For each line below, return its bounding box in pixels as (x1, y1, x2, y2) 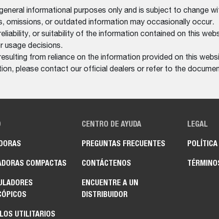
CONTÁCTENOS (82, 158, 131, 168)
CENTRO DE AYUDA (82, 119, 142, 129)
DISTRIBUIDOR (82, 190, 128, 199)
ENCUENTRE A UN (82, 178, 139, 188)
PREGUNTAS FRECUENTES (82, 139, 166, 149)
